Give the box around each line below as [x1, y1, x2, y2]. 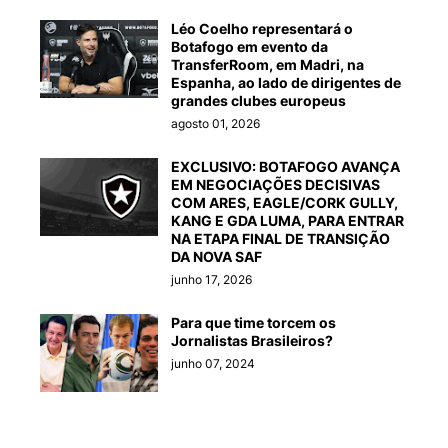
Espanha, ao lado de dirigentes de [171, 73, 401, 91]
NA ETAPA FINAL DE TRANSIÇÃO [171, 229, 390, 247]
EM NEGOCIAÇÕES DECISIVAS [171, 175, 380, 193]
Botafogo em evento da [171, 37, 328, 55]
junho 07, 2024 [171, 355, 255, 371]
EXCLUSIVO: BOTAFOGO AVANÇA [171, 157, 400, 175]
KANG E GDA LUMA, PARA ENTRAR [171, 211, 404, 229]
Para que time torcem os [171, 313, 336, 331]
